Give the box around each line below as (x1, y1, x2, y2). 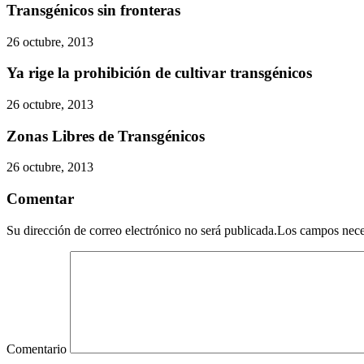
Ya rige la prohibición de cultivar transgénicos (6, 64, 312, 82)
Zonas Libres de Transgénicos (6, 127, 205, 145)
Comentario (6, 341, 67, 356)
